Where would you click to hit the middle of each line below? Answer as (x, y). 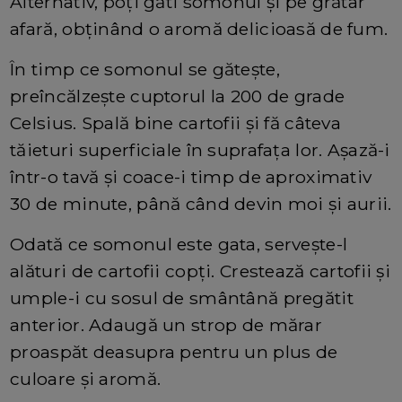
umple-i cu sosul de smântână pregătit (182, 298)
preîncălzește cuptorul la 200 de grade (178, 96)
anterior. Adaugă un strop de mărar (166, 325)
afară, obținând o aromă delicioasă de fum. (199, 29)
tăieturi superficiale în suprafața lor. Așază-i (200, 150)
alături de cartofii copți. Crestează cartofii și (201, 271)
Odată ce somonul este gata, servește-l (179, 245)
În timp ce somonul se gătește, (145, 70)
